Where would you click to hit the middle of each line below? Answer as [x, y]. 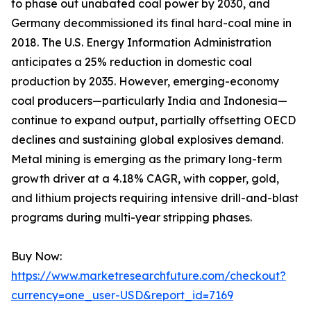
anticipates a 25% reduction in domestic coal [132, 62]
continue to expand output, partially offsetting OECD [153, 120]
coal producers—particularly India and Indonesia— [149, 101]
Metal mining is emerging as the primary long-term [146, 159]
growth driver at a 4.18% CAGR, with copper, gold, [145, 179]
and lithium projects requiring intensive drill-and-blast [155, 198]
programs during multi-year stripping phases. [132, 218]
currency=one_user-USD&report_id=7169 [122, 295]
